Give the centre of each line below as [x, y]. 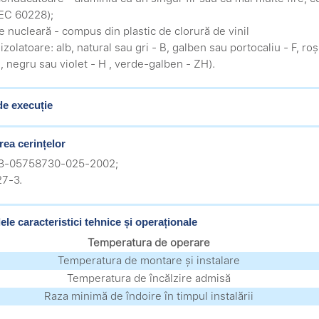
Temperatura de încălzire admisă [148, 278]
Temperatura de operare [148, 242]
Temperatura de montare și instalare [148, 260]
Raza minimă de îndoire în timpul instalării [148, 296]
